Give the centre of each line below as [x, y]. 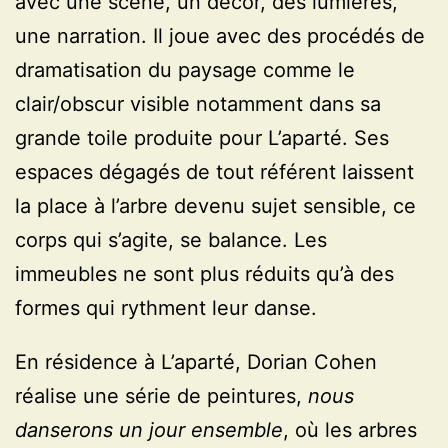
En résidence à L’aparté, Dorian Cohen [196, 362]
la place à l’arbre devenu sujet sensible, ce [215, 206]
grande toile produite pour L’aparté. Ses [202, 138]
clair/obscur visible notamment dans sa [198, 104]
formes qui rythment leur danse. [166, 308]
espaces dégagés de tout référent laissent [214, 172]
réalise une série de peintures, [161, 396]
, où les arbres [350, 430]
